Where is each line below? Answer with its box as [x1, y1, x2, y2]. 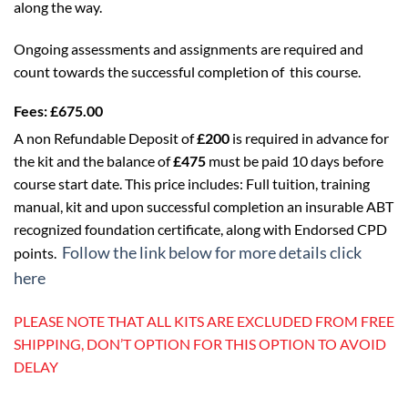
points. [14, 243, 56, 261]
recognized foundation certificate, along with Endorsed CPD [14, 219, 387, 238]
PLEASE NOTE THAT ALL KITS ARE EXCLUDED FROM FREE [14, 312, 394, 331]
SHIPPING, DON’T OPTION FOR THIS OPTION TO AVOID [14, 335, 386, 353]
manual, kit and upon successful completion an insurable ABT [14, 197, 393, 215]
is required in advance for [229, 128, 389, 147]
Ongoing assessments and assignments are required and [14, 39, 363, 57]
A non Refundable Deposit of [14, 128, 197, 147]
